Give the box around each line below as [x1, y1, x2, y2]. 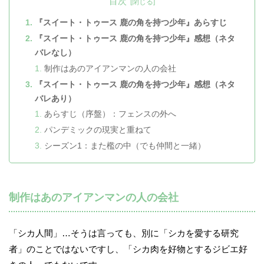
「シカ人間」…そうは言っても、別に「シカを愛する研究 [9, 228, 239, 239]
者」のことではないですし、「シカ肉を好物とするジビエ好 [9, 244, 247, 255]
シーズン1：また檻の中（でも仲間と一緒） [44, 141, 206, 150]
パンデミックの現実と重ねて [44, 125, 152, 134]
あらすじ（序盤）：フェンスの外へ [44, 110, 177, 119]
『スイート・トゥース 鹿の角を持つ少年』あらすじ [35, 18, 227, 28]
